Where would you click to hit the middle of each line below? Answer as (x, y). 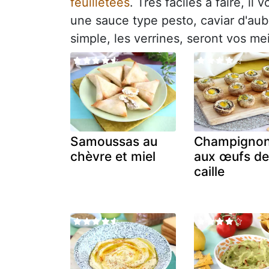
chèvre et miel (113, 157)
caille (210, 172)
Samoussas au (114, 142)
